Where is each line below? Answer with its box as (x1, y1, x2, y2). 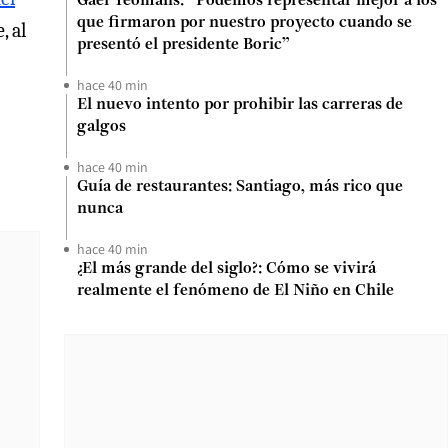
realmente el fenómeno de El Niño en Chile (77, 283, 394, 299)
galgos (77, 119, 126, 135)
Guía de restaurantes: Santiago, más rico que (77, 179, 403, 195)
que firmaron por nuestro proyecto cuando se (77, 15, 412, 31)
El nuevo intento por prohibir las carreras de (77, 97, 403, 113)
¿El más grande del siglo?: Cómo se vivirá (77, 261, 376, 277)
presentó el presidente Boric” (77, 37, 290, 53)
